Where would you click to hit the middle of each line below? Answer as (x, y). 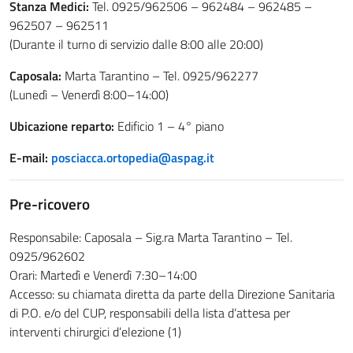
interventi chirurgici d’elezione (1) (95, 332)
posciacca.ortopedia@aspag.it (133, 158)
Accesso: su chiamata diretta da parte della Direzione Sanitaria (172, 294)
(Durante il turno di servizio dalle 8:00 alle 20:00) (136, 44)
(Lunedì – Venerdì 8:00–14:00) (89, 95)
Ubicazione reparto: (62, 126)
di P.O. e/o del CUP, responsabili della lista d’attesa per (150, 313)
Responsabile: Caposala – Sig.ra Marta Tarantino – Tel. (151, 237)
